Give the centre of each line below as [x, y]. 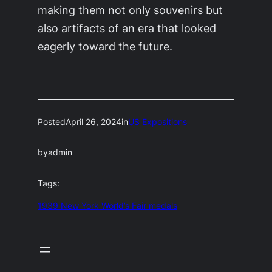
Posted [52, 122]
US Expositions [158, 122]
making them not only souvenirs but [131, 10]
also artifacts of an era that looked [127, 28]
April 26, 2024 [94, 122]
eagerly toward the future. [105, 46]
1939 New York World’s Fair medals [108, 206]
